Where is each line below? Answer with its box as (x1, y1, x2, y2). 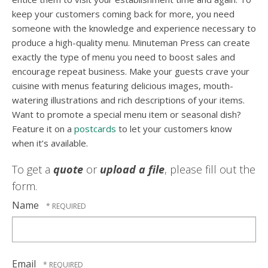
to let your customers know (116, 123, 232, 135)
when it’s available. (12, 137, 88, 150)
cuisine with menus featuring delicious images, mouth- (12, 80, 233, 92)
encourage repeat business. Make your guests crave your (12, 65, 249, 78)
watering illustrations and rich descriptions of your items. (12, 94, 245, 106)
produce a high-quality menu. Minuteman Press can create (12, 36, 250, 49)
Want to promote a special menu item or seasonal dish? (12, 108, 241, 121)
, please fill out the (165, 162, 255, 177)
